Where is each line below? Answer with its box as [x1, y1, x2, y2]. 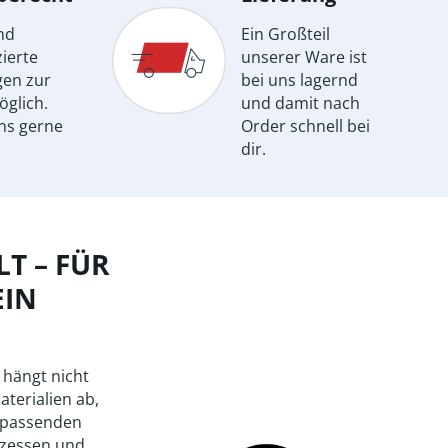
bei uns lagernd [241, 69, 358, 92]
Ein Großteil [241, 23, 330, 46]
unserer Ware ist [241, 46, 367, 69]
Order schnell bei [241, 115, 370, 138]
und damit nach [241, 92, 360, 115]
